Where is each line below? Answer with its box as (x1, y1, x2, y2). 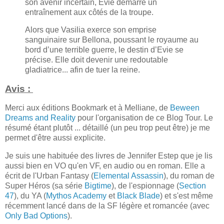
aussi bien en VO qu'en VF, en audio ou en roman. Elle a (5, 161, 205, 170)
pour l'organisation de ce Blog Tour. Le (75, 113, 213, 122)
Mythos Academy (46, 191, 106, 200)
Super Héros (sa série (5, 181, 84, 190)
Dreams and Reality (5, 113, 75, 122)
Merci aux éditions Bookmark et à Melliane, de (5, 103, 170, 112)
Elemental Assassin (93, 171, 163, 180)
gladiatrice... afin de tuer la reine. (25, 65, 140, 74)
